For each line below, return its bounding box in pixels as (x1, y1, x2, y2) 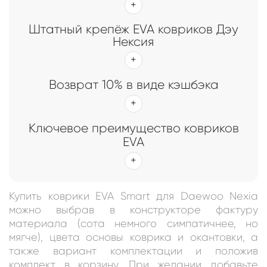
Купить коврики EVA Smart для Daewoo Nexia (9, 190, 258, 202)
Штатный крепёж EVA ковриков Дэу (29, 21, 238, 36)
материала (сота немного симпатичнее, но (9, 217, 258, 229)
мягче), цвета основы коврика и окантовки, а (9, 231, 258, 243)
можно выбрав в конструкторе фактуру (9, 203, 258, 216)
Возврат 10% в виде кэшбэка (48, 77, 219, 92)
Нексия (113, 34, 154, 49)
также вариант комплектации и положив (9, 244, 258, 257)
